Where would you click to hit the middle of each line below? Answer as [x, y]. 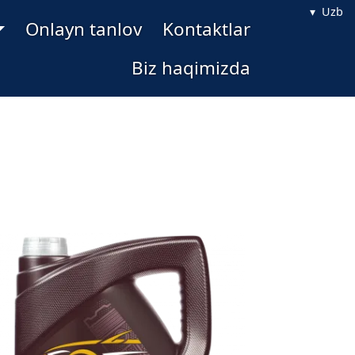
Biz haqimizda [191, 68]
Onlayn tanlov [84, 29]
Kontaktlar [206, 29]
